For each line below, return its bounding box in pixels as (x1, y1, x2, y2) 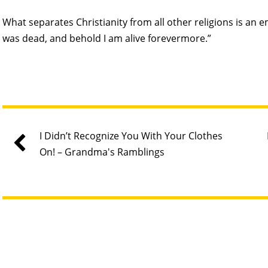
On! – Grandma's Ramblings (39, 145, 165, 159)
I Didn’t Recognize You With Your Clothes (39, 129, 223, 143)
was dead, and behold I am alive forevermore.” (2, 32, 211, 45)
